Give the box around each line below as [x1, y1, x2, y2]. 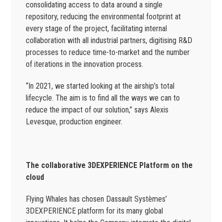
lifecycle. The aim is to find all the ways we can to [26, 93, 180, 103]
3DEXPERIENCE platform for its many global [26, 206, 164, 216]
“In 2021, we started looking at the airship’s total [26, 81, 175, 91]
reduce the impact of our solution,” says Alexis [26, 105, 169, 115]
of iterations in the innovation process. [26, 59, 144, 69]
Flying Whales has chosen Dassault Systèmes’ [26, 194, 167, 204]
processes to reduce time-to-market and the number [26, 48, 190, 57]
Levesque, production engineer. [26, 117, 123, 127]
